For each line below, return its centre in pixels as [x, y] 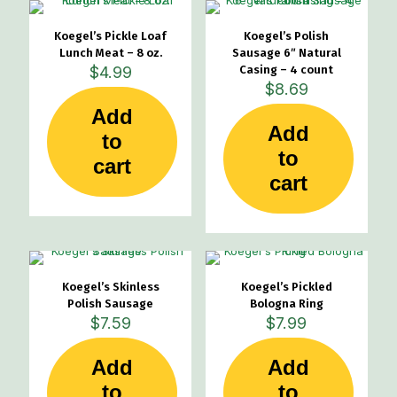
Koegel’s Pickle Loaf [111, 36]
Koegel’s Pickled [286, 287]
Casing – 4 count [287, 70]
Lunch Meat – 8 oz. [110, 53]
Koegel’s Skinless [110, 287]
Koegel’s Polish [287, 36]
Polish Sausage [111, 304]
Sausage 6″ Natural [286, 53]
